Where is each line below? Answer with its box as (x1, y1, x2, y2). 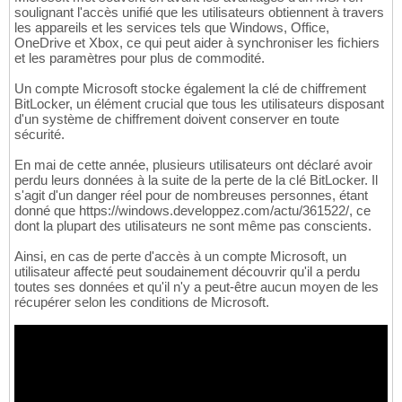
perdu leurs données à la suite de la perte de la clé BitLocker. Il (14, 171, 378, 188)
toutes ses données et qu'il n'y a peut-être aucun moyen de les (14, 278, 379, 294)
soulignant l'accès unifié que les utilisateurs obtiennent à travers (14, 4, 384, 20)
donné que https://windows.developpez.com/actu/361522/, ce (14, 202, 371, 218)
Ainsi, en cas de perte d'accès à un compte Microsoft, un (14, 248, 346, 264)
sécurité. (14, 126, 65, 142)
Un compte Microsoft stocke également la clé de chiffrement (14, 80, 366, 96)
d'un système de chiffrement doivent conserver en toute (14, 110, 339, 127)
